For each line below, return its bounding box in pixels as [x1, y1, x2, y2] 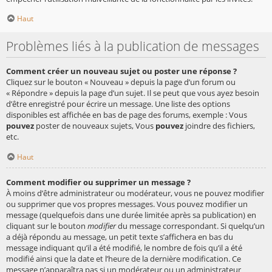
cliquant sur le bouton [6, 220, 87, 231]
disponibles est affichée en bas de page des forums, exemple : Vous [6, 109, 247, 121]
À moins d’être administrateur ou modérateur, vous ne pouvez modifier [6, 187, 264, 199]
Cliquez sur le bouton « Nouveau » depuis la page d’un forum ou [6, 76, 236, 88]
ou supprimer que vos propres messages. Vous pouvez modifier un [6, 198, 248, 209]
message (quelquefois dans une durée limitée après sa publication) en [6, 209, 256, 220]
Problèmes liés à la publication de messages [6, 37, 259, 55]
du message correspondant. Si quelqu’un [116, 220, 265, 231]
